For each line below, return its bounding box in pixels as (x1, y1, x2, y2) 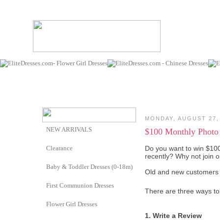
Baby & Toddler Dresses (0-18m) (46, 163, 133, 170)
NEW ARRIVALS (46, 126, 92, 133)
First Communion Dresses (46, 182, 114, 189)
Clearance (46, 144, 73, 152)
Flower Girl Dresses (46, 200, 97, 208)
